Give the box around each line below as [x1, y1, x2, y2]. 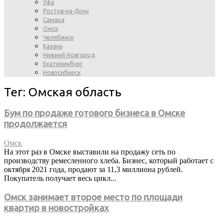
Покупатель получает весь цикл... [4, 174, 116, 183]
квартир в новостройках [4, 202, 109, 213]
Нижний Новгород [43, 52, 95, 58]
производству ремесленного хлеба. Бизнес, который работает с [4, 156, 214, 165]
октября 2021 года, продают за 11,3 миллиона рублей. [4, 165, 183, 174]
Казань [43, 43, 63, 49]
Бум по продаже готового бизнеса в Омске [4, 108, 185, 119]
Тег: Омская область [4, 85, 121, 99]
